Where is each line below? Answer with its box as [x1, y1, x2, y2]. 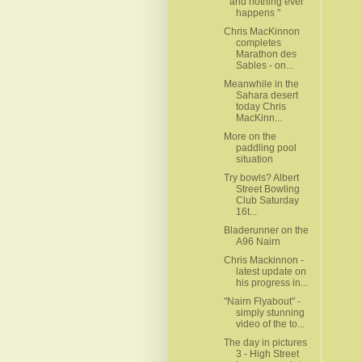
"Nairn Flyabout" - [223, 295, 301, 307]
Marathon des [235, 48, 297, 60]
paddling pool [235, 141, 297, 154]
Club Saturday [235, 194, 299, 206]
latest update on [235, 265, 306, 277]
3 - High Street [235, 347, 299, 360]
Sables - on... [235, 59, 293, 71]
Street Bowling [235, 183, 300, 195]
